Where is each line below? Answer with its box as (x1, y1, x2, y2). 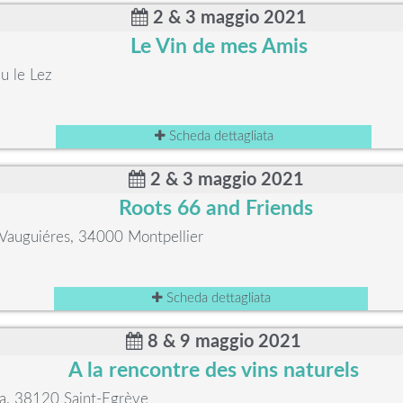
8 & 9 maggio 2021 (143, 333, 302, 351)
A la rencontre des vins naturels (68, 361, 360, 381)
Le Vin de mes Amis (130, 37, 308, 57)
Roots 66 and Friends (119, 199, 313, 219)
